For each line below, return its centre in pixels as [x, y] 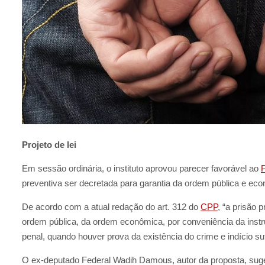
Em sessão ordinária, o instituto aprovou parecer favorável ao [141, 168]
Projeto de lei [49, 144]
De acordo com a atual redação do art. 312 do [111, 206]
